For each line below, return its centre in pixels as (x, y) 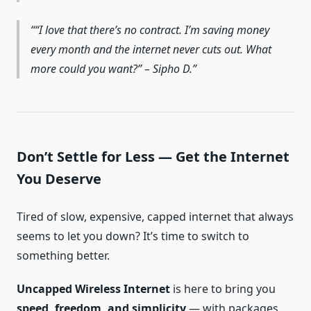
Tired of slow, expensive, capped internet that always (155, 217)
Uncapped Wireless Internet (93, 289)
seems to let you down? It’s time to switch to (133, 236)
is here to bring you (223, 289)
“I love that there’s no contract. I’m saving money (152, 30)
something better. (63, 255)
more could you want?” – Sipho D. (111, 69)
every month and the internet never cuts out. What (151, 49)
